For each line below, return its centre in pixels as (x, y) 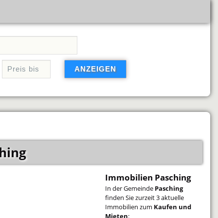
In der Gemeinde (130, 188)
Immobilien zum (129, 207)
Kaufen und (172, 207)
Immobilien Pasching (148, 177)
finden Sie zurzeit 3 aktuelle (144, 197)
